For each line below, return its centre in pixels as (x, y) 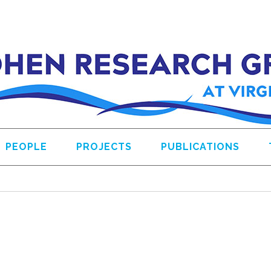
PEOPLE (26, 147)
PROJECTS (104, 147)
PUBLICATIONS (200, 147)
